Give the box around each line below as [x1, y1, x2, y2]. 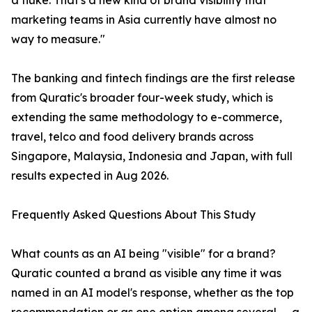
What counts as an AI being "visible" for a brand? [11, 247, 276, 261]
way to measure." [11, 32, 105, 47]
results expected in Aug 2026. [11, 169, 169, 183]
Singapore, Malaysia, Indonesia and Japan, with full [11, 149, 292, 164]
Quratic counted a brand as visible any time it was [11, 266, 281, 281]
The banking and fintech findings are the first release [11, 71, 295, 86]
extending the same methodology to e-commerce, [11, 110, 282, 125]
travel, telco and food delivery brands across [11, 130, 253, 144]
